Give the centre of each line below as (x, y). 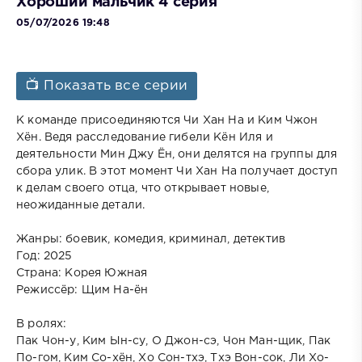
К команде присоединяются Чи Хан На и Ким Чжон (167, 121)
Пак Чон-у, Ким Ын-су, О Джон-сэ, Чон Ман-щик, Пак (174, 341)
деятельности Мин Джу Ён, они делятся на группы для (177, 155)
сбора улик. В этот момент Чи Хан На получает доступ (177, 172)
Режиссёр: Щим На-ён (82, 290)
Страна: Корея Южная (82, 274)
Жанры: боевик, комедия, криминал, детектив (151, 240)
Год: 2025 (44, 257)
